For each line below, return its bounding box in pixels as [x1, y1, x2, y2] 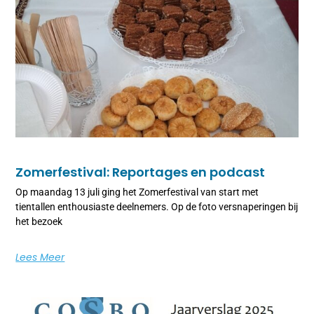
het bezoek [15, 215, 63, 227]
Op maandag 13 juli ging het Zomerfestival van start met [15, 186, 259, 198]
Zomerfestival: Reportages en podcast [15, 163, 266, 181]
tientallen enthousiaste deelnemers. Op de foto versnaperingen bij [15, 200, 299, 212]
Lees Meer [15, 250, 65, 264]
